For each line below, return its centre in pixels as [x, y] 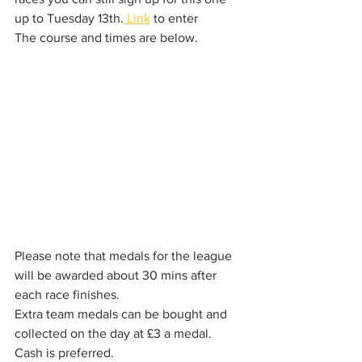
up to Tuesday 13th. [69, 18]
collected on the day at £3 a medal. [115, 333]
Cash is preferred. [64, 352]
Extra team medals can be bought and [122, 314]
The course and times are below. [108, 38]
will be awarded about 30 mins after [117, 275]
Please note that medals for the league [125, 255]
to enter [174, 18]
